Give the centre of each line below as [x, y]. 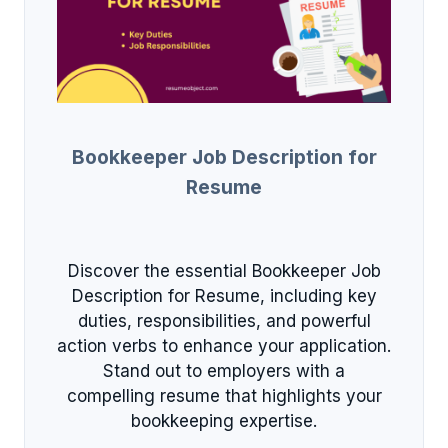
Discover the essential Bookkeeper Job [224, 271]
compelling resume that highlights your [224, 396]
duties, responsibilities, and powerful [224, 321]
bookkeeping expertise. [224, 421]
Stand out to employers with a [224, 371]
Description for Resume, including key [224, 296]
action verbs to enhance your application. [224, 346]
